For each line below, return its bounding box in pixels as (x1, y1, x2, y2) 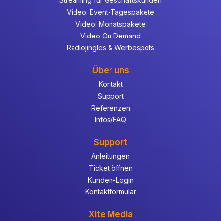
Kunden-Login (87, 176, 134, 184)
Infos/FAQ (95, 115, 126, 124)
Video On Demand (80, 32, 141, 40)
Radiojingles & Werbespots (67, 43, 154, 52)
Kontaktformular (85, 187, 136, 196)
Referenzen (91, 104, 130, 112)
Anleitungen (91, 152, 130, 160)
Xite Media (88, 209, 133, 219)
